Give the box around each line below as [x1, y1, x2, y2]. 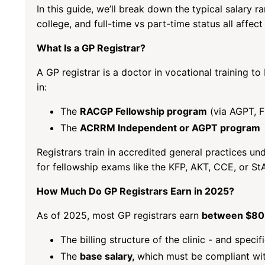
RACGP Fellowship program [80, 105, 207, 117]
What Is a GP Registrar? [37, 41, 146, 54]
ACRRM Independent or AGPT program [80, 122, 260, 134]
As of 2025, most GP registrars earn [37, 209, 202, 222]
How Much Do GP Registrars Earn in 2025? [37, 185, 234, 198]
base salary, [80, 250, 137, 263]
